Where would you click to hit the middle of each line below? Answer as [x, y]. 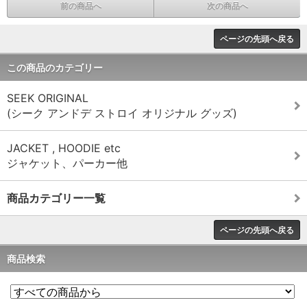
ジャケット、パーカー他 [67, 163]
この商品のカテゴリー [55, 67]
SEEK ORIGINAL [48, 98]
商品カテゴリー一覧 [56, 198]
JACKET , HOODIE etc [64, 148]
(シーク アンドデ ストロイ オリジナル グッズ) [122, 113]
